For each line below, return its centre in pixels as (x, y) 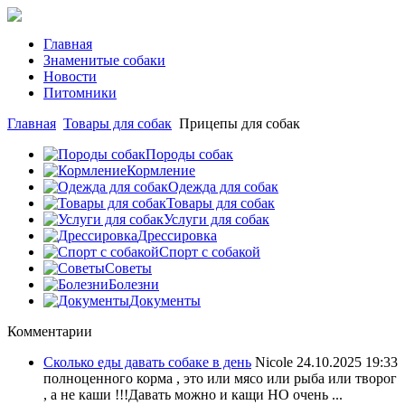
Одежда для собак (223, 187)
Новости (70, 76)
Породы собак (189, 154)
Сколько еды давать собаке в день (147, 362)
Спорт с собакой (210, 252)
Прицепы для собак (238, 123)
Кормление (161, 170)
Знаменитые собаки (104, 60)
